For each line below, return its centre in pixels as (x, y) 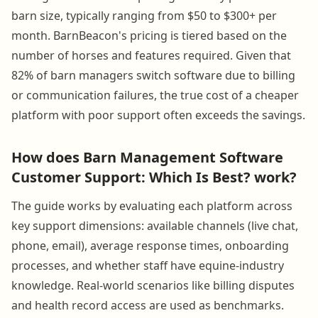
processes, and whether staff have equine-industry (148, 265)
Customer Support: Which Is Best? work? (154, 177)
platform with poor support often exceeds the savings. (158, 115)
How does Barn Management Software (147, 157)
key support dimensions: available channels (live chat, (155, 225)
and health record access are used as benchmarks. (148, 305)
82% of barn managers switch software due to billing (153, 75)
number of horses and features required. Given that (151, 55)
